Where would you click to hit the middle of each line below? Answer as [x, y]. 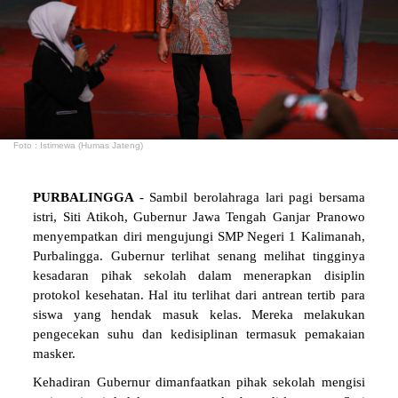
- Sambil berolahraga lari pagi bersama [252, 198]
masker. [56, 354]
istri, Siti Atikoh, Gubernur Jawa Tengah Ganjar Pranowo [199, 217]
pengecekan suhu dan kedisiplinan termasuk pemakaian [199, 334]
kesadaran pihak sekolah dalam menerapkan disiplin [199, 276]
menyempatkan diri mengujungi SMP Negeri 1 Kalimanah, [199, 237]
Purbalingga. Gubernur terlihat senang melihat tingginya [199, 256]
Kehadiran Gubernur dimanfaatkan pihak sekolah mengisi [199, 382]
